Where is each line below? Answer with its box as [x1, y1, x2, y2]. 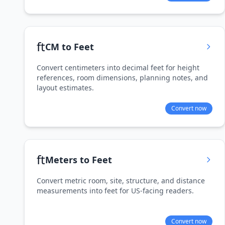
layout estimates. [37, 83, 94, 92]
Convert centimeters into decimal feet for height [37, 63, 199, 72]
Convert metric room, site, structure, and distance [37, 176, 205, 185]
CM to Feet [45, 41, 94, 53]
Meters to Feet [45, 154, 112, 166]
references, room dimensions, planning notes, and [37, 73, 208, 82]
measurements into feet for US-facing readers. [37, 186, 194, 195]
